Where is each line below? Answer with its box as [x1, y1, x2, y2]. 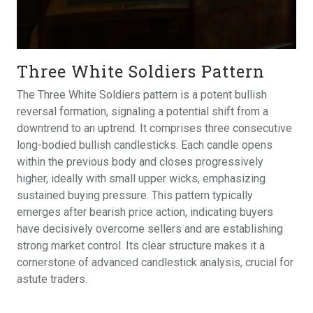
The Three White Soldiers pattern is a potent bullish [17, 88, 267, 102]
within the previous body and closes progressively [17, 155, 263, 169]
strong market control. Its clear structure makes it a [17, 239, 265, 253]
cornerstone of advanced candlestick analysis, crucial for [17, 256, 293, 270]
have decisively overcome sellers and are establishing [17, 222, 283, 236]
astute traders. [17, 272, 87, 286]
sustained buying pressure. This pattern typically [17, 189, 253, 203]
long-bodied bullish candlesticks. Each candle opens [17, 138, 272, 152]
